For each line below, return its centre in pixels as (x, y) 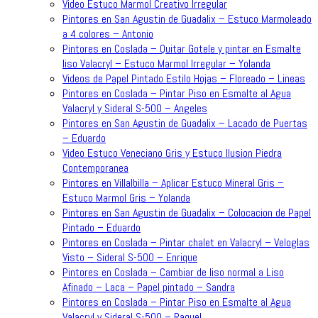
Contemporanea (95, 168)
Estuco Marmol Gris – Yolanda (126, 197)
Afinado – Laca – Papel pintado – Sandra (149, 287)
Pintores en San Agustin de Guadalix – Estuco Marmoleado (187, 18)
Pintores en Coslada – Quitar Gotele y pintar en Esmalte (182, 48)
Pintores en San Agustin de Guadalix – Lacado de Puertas (185, 123)
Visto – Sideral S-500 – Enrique (130, 257)
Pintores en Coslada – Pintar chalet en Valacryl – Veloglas (186, 242)
